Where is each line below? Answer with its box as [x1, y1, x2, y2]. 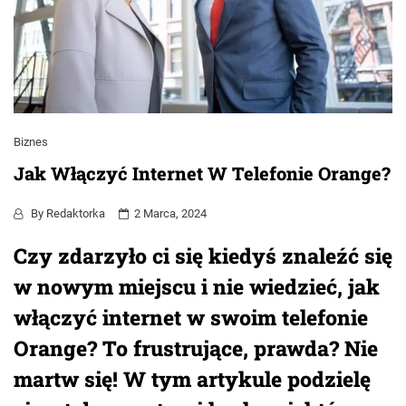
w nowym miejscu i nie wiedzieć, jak [14, 272, 380, 300]
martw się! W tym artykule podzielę [14, 364, 371, 392]
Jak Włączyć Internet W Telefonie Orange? [14, 160, 391, 185]
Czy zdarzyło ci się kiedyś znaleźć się [14, 241, 392, 269]
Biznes [14, 135, 48, 149]
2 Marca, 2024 [134, 206, 207, 220]
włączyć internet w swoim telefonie [14, 303, 368, 331]
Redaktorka [46, 206, 105, 220]
